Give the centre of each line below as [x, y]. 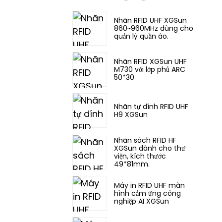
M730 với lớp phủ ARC [150, 70]
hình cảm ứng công [147, 194]
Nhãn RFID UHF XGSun [150, 20]
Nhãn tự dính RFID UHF [151, 107]
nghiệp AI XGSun [141, 201]
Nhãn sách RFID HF [145, 140]
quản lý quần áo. [141, 36]
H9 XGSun [131, 115]
